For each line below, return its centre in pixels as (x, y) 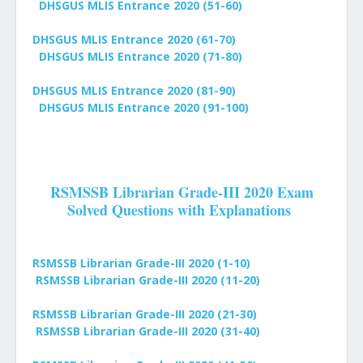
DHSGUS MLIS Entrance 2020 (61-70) (134, 39)
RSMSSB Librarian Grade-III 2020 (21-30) (145, 314)
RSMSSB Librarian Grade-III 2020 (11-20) (148, 280)
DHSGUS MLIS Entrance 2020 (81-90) (134, 90)
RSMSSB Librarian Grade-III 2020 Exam (181, 192)
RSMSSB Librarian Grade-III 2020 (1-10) (141, 263)
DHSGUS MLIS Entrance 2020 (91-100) (144, 107)
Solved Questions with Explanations (181, 210)
